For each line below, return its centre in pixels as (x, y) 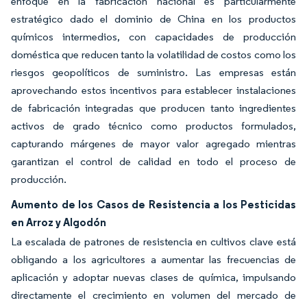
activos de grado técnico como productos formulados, (153, 125)
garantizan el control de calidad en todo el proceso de (153, 161)
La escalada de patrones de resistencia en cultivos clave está (153, 241)
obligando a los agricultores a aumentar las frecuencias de (153, 259)
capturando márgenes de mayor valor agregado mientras (153, 143)
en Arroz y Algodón (59, 222)
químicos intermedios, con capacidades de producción (153, 36)
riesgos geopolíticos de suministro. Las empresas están (153, 72)
